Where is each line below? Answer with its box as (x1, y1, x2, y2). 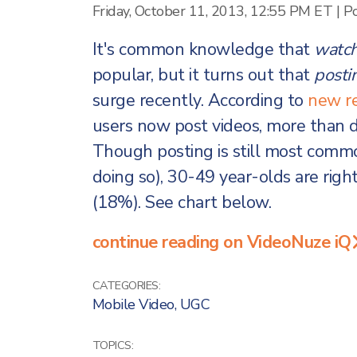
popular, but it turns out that (92, 62, 314, 87)
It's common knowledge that (92, 37, 314, 61)
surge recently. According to (92, 88, 308, 112)
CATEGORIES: (92, 277, 160, 293)
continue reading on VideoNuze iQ (92, 229, 351, 254)
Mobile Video (92, 294, 175, 314)
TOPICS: (92, 336, 133, 353)
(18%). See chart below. (92, 190, 271, 214)
